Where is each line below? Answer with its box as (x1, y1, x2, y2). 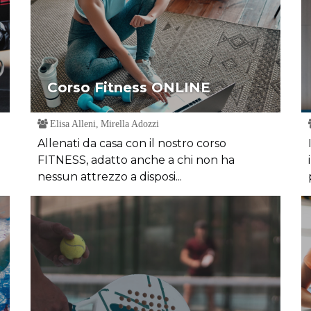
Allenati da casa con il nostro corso (37, 137, 226, 150)
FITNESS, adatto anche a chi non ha (37, 153, 235, 167)
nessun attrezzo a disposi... (37, 170, 182, 183)
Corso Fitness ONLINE (47, 79, 210, 96)
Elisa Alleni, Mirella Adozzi (48, 119, 159, 128)
